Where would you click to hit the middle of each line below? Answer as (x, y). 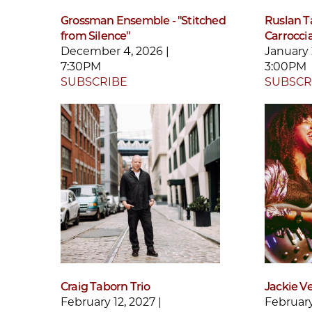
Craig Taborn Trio (106, 287)
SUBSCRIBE (94, 81)
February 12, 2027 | (111, 302)
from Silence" (95, 36)
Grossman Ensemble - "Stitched (143, 20)
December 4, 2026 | (115, 51)
